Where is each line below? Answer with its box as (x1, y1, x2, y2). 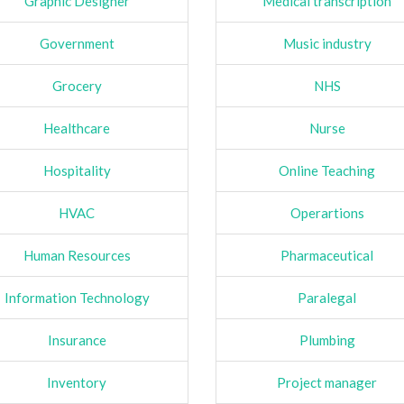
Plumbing (298, 331, 355, 348)
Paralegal (298, 289, 357, 306)
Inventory (47, 373, 107, 390)
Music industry (282, 34, 372, 51)
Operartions (289, 204, 364, 221)
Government (39, 34, 115, 51)
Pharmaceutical (280, 246, 374, 263)
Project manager (277, 373, 378, 390)
